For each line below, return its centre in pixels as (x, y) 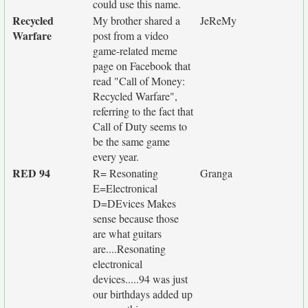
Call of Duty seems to (140, 126)
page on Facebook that (142, 66)
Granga (216, 173)
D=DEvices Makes (134, 203)
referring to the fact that (143, 111)
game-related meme (135, 51)
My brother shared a (136, 20)
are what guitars (127, 233)
